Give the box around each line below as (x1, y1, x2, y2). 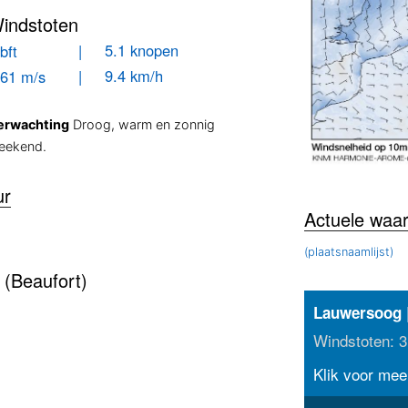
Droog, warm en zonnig (69, 117, 216, 132)
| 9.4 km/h (78, 65, 164, 87)
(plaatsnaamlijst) (303, 244, 393, 259)
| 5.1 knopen (78, 39, 179, 61)
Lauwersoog (312, 301, 402, 323)
